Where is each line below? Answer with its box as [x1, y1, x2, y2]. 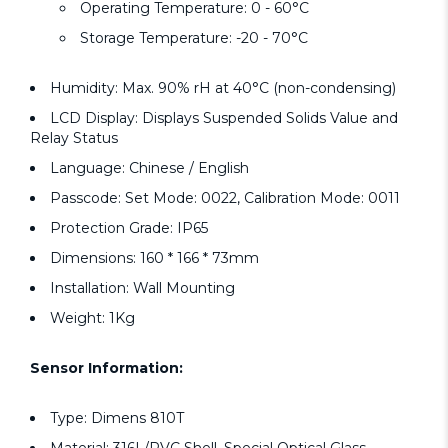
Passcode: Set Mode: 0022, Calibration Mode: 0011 [50, 189, 400, 208]
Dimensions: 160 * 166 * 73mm [50, 249, 259, 268]
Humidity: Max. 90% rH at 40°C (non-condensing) [50, 79, 396, 98]
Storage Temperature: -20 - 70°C [80, 29, 308, 48]
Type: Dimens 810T [50, 409, 184, 428]
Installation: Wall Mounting [50, 279, 235, 298]
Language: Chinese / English [50, 159, 249, 178]
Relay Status [30, 129, 118, 148]
